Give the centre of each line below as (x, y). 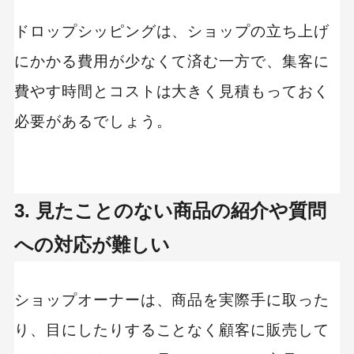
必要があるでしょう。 (93, 122)
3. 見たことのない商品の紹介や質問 (170, 211)
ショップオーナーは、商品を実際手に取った (172, 300)
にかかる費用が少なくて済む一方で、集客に (172, 62)
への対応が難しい (92, 245)
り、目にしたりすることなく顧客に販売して (172, 330)
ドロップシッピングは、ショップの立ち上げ (172, 32)
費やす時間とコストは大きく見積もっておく (172, 92)
